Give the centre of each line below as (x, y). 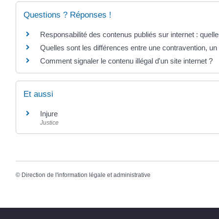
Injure (49, 114)
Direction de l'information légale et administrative (86, 175)
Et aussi (38, 94)
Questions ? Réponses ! (67, 15)
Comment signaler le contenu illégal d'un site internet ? (126, 61)
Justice (49, 123)
